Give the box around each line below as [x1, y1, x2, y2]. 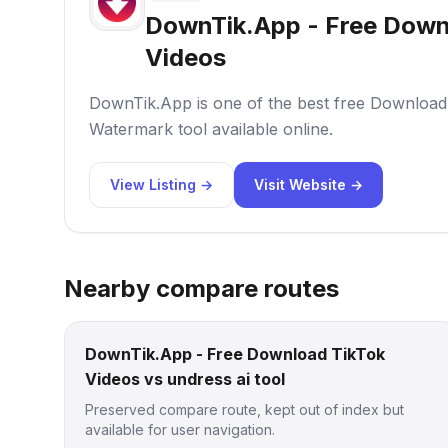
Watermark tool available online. [89, 119, 333, 139]
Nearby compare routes [64, 274, 339, 303]
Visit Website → [254, 176, 363, 193]
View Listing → [110, 176, 213, 193]
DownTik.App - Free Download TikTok [85, 344, 385, 364]
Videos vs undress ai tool [85, 369, 285, 389]
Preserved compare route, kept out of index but [85, 401, 404, 418]
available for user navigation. [85, 421, 275, 438]
